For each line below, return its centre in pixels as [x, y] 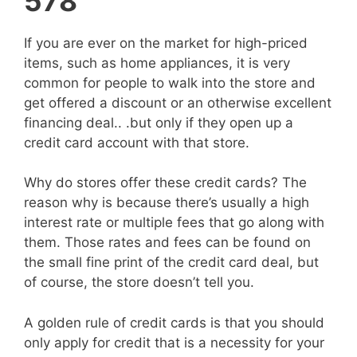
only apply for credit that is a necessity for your [174, 342]
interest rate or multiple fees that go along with [174, 223]
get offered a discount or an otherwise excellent [178, 102]
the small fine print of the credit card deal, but [171, 263]
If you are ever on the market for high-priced [166, 43]
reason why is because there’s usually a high [167, 203]
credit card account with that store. [137, 142]
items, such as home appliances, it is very [157, 63]
